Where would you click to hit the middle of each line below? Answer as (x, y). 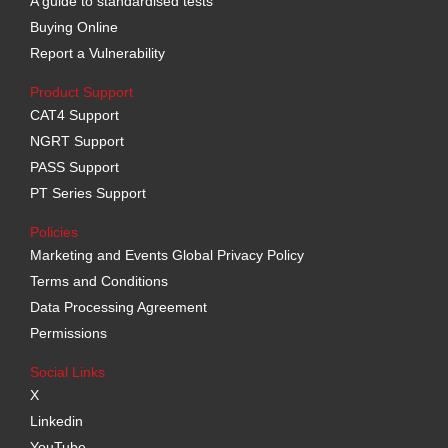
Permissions (69, 332)
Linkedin (57, 420)
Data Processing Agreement (119, 306)
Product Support (82, 91)
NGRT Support (77, 140)
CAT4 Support (75, 114)
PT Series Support (88, 192)
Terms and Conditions (99, 280)
